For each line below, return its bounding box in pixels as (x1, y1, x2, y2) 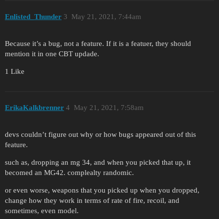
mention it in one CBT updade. (5, 49, 99, 58)
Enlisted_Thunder (5, 13, 62, 21)
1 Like (5, 67, 24, 75)
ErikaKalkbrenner (5, 104, 64, 112)
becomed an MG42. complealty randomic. (5, 169, 134, 177)
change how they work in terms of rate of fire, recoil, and (5, 197, 179, 205)
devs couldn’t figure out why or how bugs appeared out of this (5, 131, 196, 139)
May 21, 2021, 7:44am (71, 13, 141, 21)
